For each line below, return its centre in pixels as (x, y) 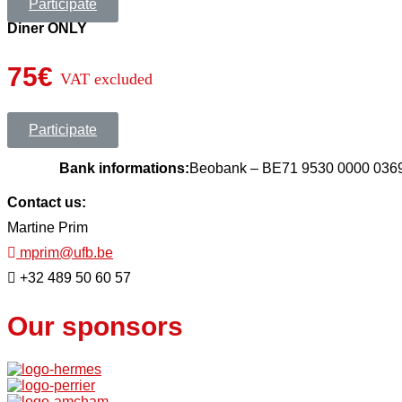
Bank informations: (124, 169)
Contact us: (47, 203)
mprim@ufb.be (65, 253)
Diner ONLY (47, 29)
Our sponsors (95, 327)
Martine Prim (48, 228)
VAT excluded (106, 79)
